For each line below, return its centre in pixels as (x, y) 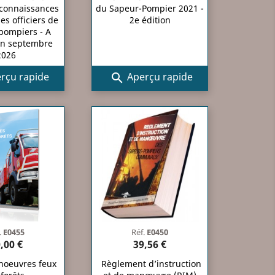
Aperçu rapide (158, 77)
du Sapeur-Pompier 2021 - (150, 8)
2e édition (150, 20)
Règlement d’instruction (151, 263)
